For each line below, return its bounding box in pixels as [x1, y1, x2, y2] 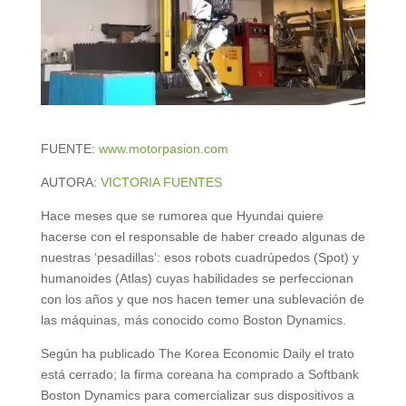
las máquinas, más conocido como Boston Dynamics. [40, 312, 346, 327]
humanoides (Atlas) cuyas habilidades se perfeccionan [40, 270, 353, 285]
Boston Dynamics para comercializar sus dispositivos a [40, 387, 354, 402]
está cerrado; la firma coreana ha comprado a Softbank [40, 366, 359, 382]
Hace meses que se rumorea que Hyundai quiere [40, 208, 324, 223]
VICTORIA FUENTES [100, 174, 222, 189]
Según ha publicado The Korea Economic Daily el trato [40, 345, 354, 361]
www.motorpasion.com [98, 140, 228, 156]
